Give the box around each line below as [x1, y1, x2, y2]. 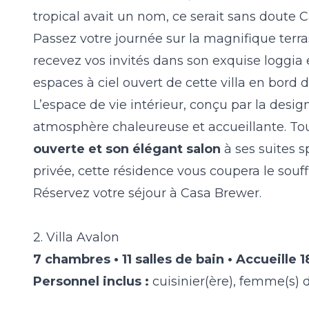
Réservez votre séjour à [33, 186, 181, 201]
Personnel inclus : [33, 274, 149, 290]
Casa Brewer [181, 186, 259, 201]
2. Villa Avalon [33, 230, 119, 246]
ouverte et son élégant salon [33, 141, 221, 157]
